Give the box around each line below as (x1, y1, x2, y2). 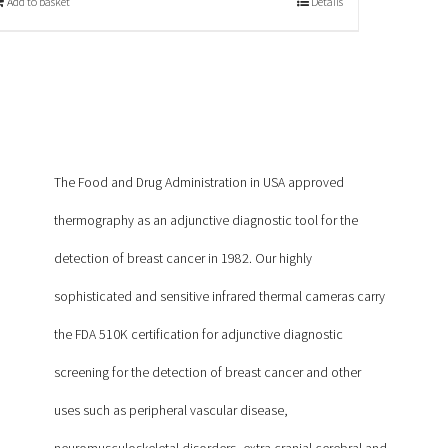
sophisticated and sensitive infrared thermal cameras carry (53, 288, 385, 306)
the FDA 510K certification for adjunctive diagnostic (53, 326, 343, 344)
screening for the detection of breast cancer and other (53, 364, 361, 382)
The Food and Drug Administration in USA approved (53, 174, 344, 192)
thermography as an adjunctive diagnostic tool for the (53, 212, 358, 230)
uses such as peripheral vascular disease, (53, 402, 288, 420)
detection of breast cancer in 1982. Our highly (53, 250, 312, 268)
